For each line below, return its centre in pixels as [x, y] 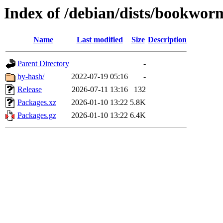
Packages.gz [37, 115]
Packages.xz [37, 103]
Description [167, 40]
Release [30, 90]
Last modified [100, 40]
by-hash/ [31, 77]
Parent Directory [43, 64]
